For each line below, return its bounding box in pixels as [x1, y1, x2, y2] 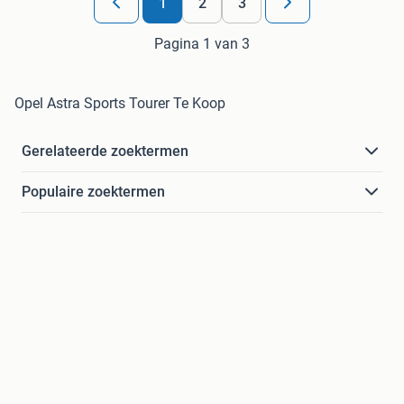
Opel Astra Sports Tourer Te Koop [14, 95, 225, 113]
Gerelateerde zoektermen [22, 142, 188, 161]
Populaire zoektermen [22, 183, 165, 201]
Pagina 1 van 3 [154, 35, 250, 53]
